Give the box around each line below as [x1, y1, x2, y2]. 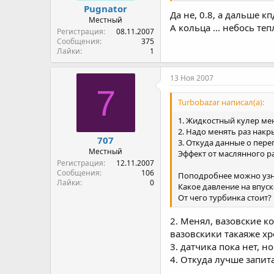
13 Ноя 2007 [170, 73, 213, 83]
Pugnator [84, 2, 127, 15]
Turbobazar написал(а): [178, 97, 264, 108]
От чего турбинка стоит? [178, 192, 272, 204]
